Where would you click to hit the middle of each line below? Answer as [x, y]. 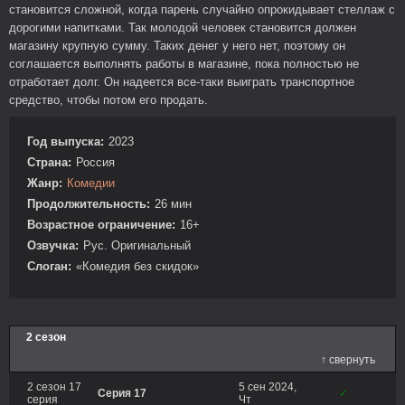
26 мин [173, 204]
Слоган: [49, 266]
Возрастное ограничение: [101, 225]
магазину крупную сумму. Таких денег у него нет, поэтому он [177, 46]
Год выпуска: [66, 141]
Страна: [49, 162]
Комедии [91, 183]
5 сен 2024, [268, 387]
